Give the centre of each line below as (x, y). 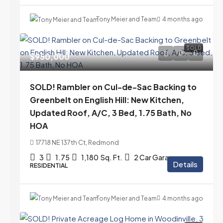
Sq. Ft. (111, 158)
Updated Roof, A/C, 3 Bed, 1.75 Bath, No (111, 113)
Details (185, 164)
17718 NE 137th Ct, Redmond (77, 143)
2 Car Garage (156, 158)
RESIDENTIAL (49, 166)
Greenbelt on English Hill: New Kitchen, (107, 100)
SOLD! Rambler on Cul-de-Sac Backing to (113, 87)
